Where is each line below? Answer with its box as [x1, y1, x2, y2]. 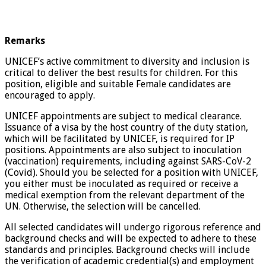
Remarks [5, 34, 45, 46]
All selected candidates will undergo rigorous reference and [5, 221, 261, 233]
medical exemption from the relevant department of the [5, 189, 245, 201]
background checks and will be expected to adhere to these [5, 232, 256, 244]
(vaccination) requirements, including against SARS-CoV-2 [5, 155, 251, 167]
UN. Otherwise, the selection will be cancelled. [5, 200, 201, 212]
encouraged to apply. [5, 89, 95, 101]
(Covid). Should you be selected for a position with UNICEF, [5, 166, 258, 178]
